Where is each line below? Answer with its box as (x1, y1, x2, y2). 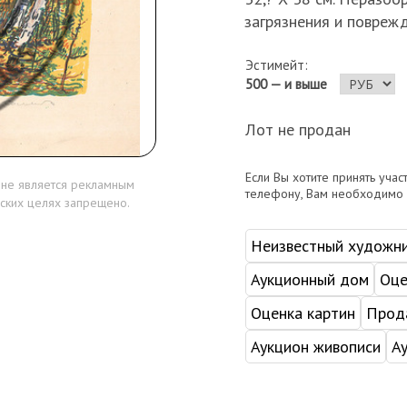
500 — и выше (244, 74, 327, 93)
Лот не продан (244, 118, 351, 140)
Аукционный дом (250, 268, 369, 290)
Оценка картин (250, 302, 355, 323)
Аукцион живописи (250, 335, 381, 357)
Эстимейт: (244, 55, 308, 74)
